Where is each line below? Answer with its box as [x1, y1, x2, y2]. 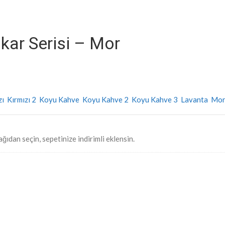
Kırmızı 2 [7, 94, 38, 104]
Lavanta [181, 94, 209, 104]
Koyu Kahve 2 [82, 94, 130, 104]
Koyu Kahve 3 [132, 94, 179, 104]
